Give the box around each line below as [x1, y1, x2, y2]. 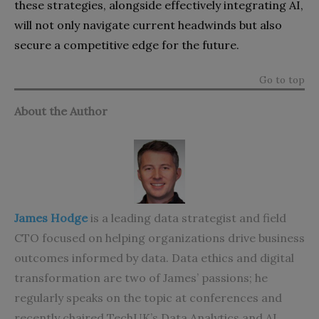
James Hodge [14, 210, 88, 225]
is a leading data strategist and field [90, 210, 286, 225]
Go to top [259, 73, 305, 86]
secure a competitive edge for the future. [14, 37, 239, 52]
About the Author [14, 103, 108, 118]
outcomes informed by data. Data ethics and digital [14, 250, 294, 265]
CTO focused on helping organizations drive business [14, 230, 305, 245]
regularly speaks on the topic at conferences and [14, 290, 282, 305]
